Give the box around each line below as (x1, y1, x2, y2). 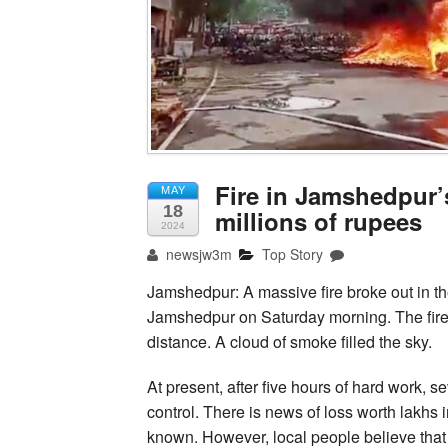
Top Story (262, 244, 324, 265)
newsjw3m (162, 244, 233, 265)
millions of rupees (215, 204, 422, 239)
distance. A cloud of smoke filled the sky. (147, 330, 432, 354)
